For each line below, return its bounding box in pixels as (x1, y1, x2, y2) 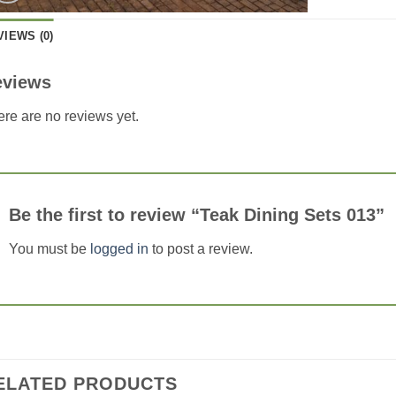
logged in (89, 240, 148, 256)
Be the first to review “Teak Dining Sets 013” (8, 204, 390, 225)
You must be (8, 240, 90, 256)
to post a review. (148, 240, 253, 256)
